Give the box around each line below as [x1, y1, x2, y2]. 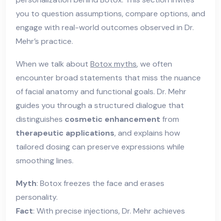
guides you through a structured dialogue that [16, 100, 184, 110]
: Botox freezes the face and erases [37, 178, 164, 188]
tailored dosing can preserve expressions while [16, 141, 184, 152]
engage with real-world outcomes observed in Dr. [16, 22, 194, 33]
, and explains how [114, 127, 180, 138]
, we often [137, 58, 172, 69]
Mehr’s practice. [16, 36, 73, 46]
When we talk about [16, 58, 90, 69]
